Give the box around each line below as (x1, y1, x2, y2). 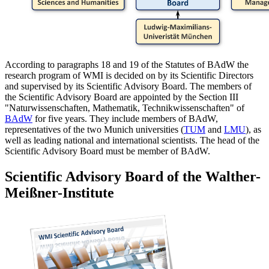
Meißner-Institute (5, 184, 114, 201)
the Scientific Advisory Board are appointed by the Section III (5, 91, 238, 102)
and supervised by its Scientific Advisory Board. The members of (5, 80, 252, 91)
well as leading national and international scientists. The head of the (5, 134, 259, 145)
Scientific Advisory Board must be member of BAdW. (5, 145, 210, 156)
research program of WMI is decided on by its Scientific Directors (5, 70, 253, 80)
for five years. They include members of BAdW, (32, 113, 218, 124)
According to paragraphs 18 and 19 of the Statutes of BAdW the (5, 59, 249, 70)
